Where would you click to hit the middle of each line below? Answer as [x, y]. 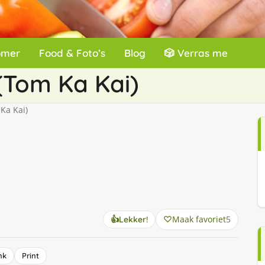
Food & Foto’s [72, 53]
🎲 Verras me [196, 53]
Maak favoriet [199, 219]
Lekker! [133, 219]
